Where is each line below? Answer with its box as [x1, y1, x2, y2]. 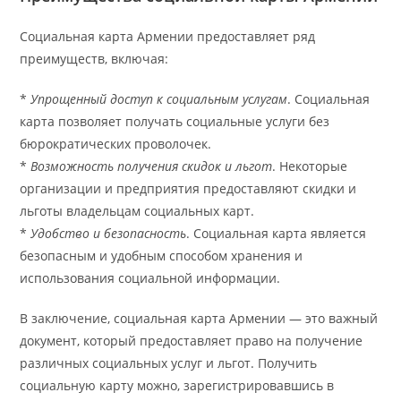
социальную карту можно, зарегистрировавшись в [20, 376, 335, 394]
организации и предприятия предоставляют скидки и [20, 179, 357, 197]
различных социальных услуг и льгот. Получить [20, 354, 318, 371]
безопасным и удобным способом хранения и [20, 246, 303, 264]
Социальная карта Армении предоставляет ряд [20, 27, 316, 45]
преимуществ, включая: [20, 49, 169, 67]
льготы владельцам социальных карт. [20, 201, 255, 219]
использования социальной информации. [20, 269, 281, 286]
